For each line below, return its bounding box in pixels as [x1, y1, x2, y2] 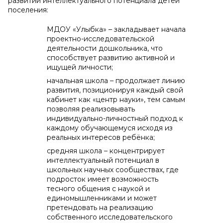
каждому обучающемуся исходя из [47, 123, 173, 132]
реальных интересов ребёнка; [47, 133, 155, 142]
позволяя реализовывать [47, 105, 135, 113]
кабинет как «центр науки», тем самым [47, 95, 185, 104]
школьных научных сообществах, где [47, 165, 179, 174]
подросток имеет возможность [47, 175, 158, 184]
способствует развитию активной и [47, 53, 175, 62]
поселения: [8, 5, 48, 14]
